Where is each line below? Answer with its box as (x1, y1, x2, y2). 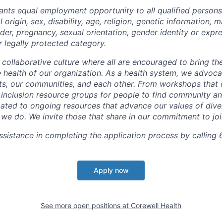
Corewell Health (131, 201, 181, 210)
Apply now (93, 166, 129, 174)
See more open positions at (41, 201, 131, 210)
